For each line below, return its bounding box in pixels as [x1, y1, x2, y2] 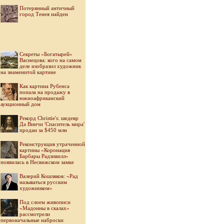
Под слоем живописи [19, 199, 70, 205]
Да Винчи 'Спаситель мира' [19, 121, 84, 127]
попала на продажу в [19, 89, 70, 95]
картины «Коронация [19, 147, 70, 153]
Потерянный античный [19, 5, 74, 11]
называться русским [19, 179, 67, 185]
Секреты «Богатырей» [19, 51, 72, 57]
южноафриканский [19, 95, 64, 101]
